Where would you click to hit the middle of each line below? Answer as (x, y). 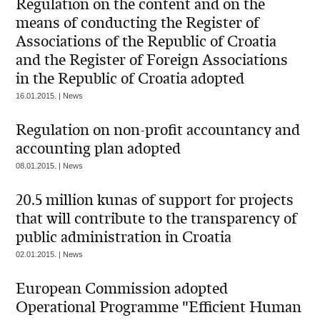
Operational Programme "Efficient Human (159, 307)
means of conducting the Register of (138, 23)
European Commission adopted (122, 289)
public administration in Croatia (124, 237)
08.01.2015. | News (50, 166)
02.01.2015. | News (50, 254)
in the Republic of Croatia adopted (130, 79)
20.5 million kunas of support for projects (155, 200)
